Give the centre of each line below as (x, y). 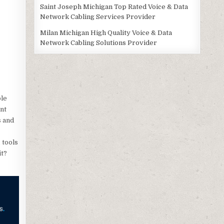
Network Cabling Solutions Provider (99, 43)
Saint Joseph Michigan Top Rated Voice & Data (114, 7)
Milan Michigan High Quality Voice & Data (106, 33)
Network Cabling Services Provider (98, 17)
